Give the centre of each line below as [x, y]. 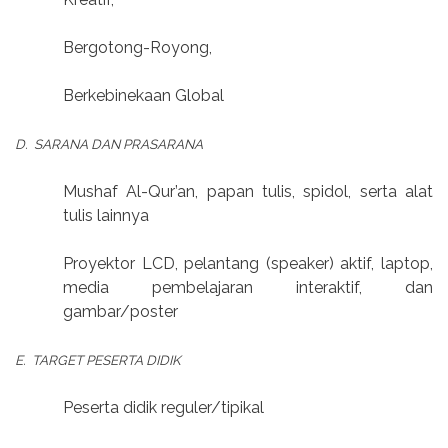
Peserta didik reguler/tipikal [163, 408]
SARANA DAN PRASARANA [118, 144]
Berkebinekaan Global [143, 96]
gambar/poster [120, 312]
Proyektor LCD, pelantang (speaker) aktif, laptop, [248, 264]
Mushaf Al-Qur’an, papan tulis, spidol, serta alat [248, 192]
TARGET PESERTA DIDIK [106, 360]
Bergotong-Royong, [137, 48]
